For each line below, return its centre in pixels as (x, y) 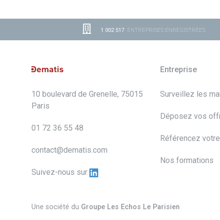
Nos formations (187, 161)
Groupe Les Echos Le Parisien (130, 207)
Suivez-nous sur (60, 172)
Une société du (56, 207)
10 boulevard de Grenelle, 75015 (87, 94)
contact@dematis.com (69, 150)
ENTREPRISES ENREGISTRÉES (165, 30)
